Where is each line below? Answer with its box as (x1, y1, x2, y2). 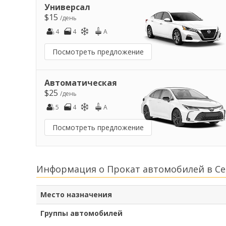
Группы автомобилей (40, 208, 123, 218)
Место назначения (40, 190, 112, 200)
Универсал (44, 1, 90, 13)
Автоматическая (44, 77, 117, 88)
